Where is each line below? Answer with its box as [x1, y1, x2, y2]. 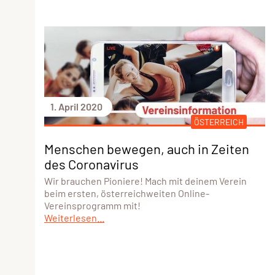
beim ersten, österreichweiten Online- [44, 187, 209, 199]
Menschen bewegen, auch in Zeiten [44, 140, 249, 157]
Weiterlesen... [44, 211, 104, 223]
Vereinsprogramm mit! [44, 199, 141, 211]
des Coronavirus [44, 155, 139, 172]
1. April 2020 [50, 100, 103, 112]
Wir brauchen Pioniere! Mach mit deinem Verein [44, 174, 247, 187]
